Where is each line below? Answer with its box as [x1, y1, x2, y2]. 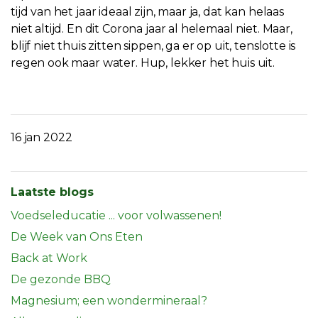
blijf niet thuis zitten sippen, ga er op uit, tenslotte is [11, 39, 296, 53]
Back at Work [11, 251, 87, 265]
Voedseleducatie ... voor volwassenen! [11, 209, 221, 223]
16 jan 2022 [11, 131, 72, 145]
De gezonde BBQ [11, 273, 111, 287]
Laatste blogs [11, 185, 94, 199]
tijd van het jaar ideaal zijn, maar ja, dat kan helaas [11, 5, 284, 19]
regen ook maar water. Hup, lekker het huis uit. [11, 56, 278, 70]
